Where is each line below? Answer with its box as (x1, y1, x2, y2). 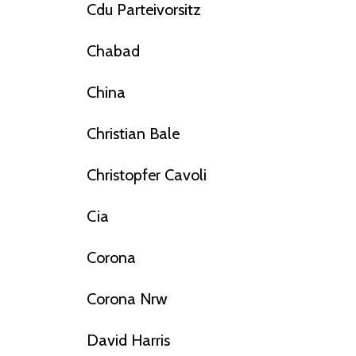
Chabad (86, 41, 140, 61)
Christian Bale (86, 124, 180, 144)
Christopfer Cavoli (86, 165, 207, 185)
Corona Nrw (86, 289, 168, 309)
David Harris (86, 331, 170, 350)
